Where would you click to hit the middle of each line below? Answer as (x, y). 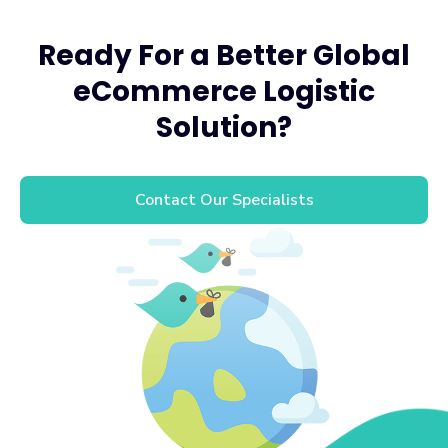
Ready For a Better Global (224, 55)
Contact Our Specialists (224, 200)
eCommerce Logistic (224, 91)
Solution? (224, 127)
